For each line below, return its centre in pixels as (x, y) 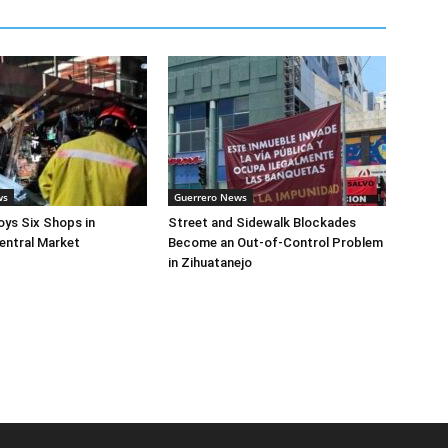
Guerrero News (210, 197)
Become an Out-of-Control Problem (275, 243)
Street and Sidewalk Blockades (262, 223)
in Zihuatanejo (210, 263)
